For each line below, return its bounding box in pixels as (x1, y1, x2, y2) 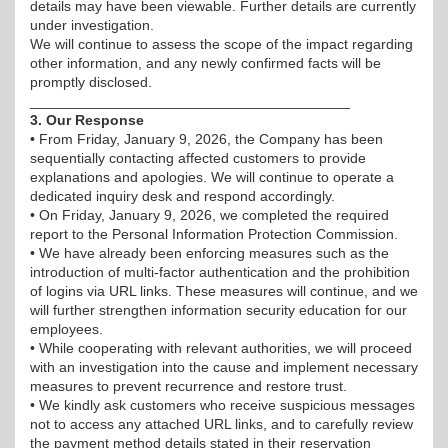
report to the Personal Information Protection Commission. (30, 226, 398, 242)
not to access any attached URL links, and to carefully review (30, 416, 413, 432)
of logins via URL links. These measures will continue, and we (30, 283, 418, 299)
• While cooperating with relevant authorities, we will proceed (30, 340, 412, 356)
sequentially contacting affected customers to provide (30, 150, 366, 166)
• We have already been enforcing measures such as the (30, 245, 389, 261)
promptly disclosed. (30, 74, 152, 90)
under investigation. (30, 17, 154, 33)
